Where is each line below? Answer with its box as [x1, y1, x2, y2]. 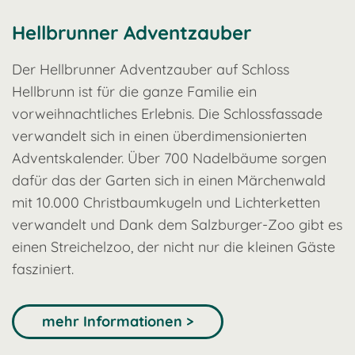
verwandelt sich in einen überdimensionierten [12, 126, 307, 145]
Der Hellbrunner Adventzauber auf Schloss [12, 59, 289, 78]
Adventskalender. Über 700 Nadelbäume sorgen [12, 148, 326, 167]
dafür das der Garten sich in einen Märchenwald [12, 170, 326, 189]
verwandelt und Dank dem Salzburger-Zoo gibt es [12, 215, 342, 234]
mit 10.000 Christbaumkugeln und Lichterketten [12, 193, 320, 212]
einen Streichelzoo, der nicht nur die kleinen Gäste [12, 237, 335, 256]
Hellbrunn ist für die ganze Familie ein [12, 82, 257, 101]
